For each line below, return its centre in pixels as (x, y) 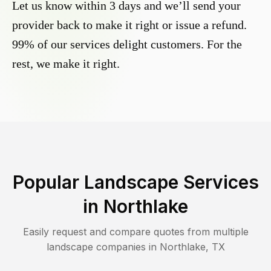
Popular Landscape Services (135, 182)
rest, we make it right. (66, 64)
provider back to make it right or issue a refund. (129, 25)
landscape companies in (103, 247)
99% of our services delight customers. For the (127, 44)
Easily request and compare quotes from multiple (135, 232)
